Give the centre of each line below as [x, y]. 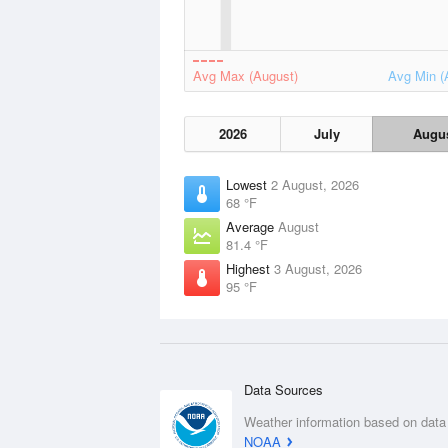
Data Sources [283, 389]
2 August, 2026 [315, 184]
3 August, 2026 [318, 268]
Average [252, 226]
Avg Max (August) [245, 75]
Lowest [248, 184]
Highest [250, 268]
